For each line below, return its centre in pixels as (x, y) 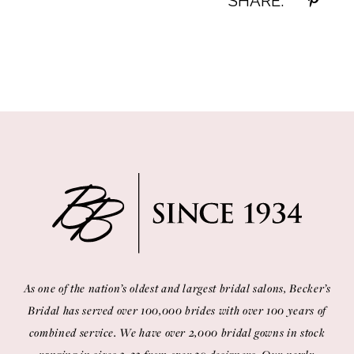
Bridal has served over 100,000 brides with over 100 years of (177, 310)
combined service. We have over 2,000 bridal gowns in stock (177, 332)
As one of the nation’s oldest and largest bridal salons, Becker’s (177, 288)
